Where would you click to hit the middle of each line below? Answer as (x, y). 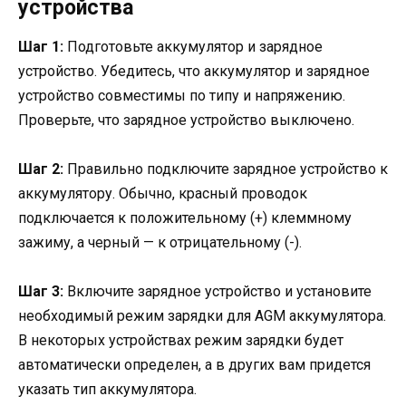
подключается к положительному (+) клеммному (185, 218)
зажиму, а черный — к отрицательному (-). (160, 243)
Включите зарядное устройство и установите (217, 292)
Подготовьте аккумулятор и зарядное (193, 46)
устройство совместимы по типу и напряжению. (182, 95)
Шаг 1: (41, 46)
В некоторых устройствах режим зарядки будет (181, 341)
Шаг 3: (41, 292)
